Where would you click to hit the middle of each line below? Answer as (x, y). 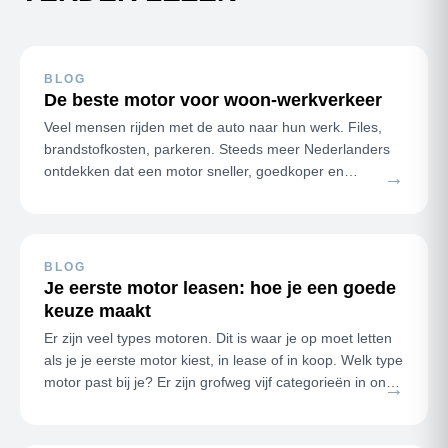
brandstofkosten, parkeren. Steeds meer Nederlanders (217, 148)
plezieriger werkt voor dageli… (140, 192)
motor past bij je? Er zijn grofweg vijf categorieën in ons (218, 381)
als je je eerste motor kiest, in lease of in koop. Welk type (192, 359)
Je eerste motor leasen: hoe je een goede (220, 287)
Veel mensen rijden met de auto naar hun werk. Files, (213, 126)
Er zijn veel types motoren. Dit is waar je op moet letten (218, 337)
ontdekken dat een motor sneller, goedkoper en (194, 170)
